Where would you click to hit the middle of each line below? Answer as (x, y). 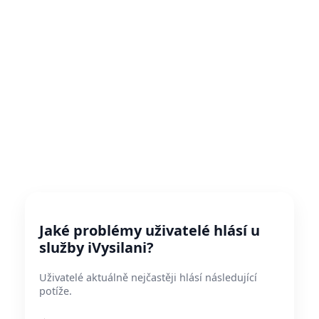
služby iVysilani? (96, 247)
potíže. (56, 291)
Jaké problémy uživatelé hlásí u (150, 230)
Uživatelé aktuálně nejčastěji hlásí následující (148, 277)
